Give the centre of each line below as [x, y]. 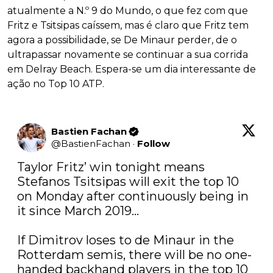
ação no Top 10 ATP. [56, 84]
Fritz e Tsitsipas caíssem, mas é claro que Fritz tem [128, 26]
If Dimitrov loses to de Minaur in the [126, 240]
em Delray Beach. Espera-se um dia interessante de [132, 69]
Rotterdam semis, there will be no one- [134, 255]
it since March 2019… [78, 211]
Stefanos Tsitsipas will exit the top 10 [128, 182]
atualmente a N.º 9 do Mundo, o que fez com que [128, 11]
